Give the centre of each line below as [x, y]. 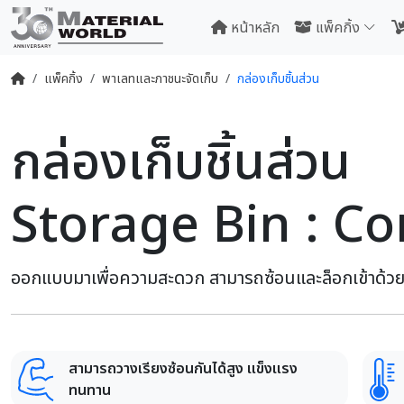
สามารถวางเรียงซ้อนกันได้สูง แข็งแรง [183, 369]
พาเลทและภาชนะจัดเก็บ [160, 79]
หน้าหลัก [255, 28]
